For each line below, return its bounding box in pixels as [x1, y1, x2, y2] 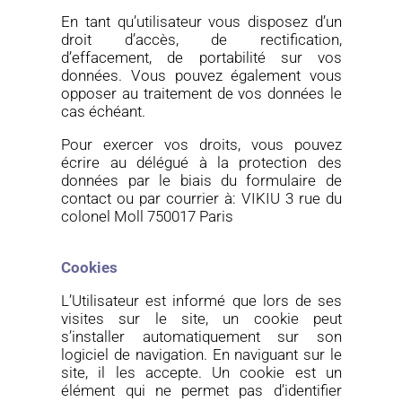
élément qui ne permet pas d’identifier [61, 381, 342, 399]
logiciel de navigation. [61, 345, 207, 363]
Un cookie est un [212, 363, 342, 381]
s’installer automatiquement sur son [61, 328, 342, 345]
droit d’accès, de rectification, [61, 31, 342, 48]
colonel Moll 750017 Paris [61, 207, 234, 225]
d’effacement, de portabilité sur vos [61, 48, 342, 66]
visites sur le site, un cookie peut [61, 310, 342, 328]
